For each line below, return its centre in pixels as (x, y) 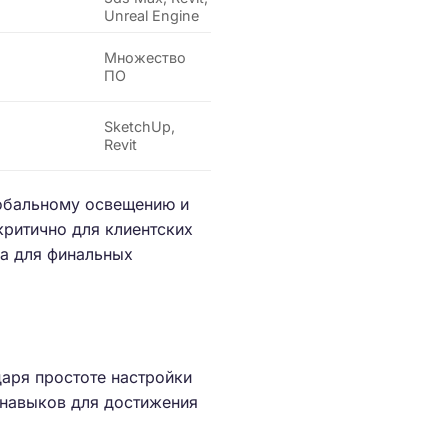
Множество (145, 58)
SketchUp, (140, 127)
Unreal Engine (152, 16)
